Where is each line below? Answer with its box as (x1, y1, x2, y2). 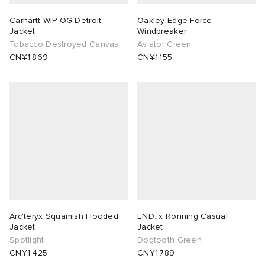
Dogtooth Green (137, 235, 202, 245)
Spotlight (9, 235, 44, 245)
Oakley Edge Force (137, 15, 212, 26)
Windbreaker (137, 26, 187, 37)
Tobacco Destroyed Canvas (9, 39, 119, 50)
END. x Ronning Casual (137, 211, 228, 222)
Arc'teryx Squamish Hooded (9, 211, 118, 222)
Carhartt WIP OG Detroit (9, 15, 102, 26)
